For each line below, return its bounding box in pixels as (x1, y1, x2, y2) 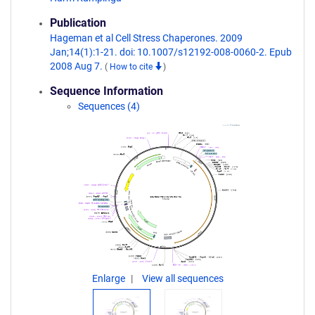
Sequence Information (50, 84, 163, 98)
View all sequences (141, 273, 224, 284)
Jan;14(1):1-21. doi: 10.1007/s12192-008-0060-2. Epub (50, 46, 292, 58)
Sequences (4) (78, 101, 140, 112)
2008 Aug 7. (50, 60, 105, 72)
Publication (50, 16, 106, 30)
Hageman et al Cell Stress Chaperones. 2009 (50, 32, 243, 44)
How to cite (110, 62, 155, 72)
